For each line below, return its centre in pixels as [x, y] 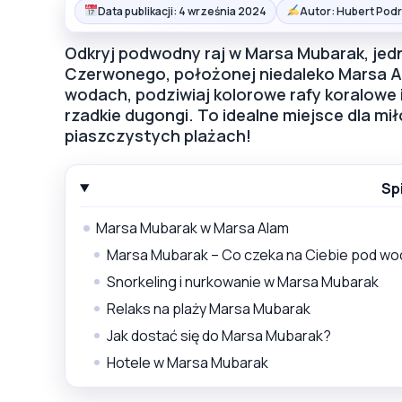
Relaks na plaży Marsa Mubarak [209, 308]
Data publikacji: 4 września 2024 [182, 11]
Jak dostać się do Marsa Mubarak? [219, 335]
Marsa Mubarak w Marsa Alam [192, 227]
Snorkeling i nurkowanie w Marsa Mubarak [243, 281]
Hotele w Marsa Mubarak [188, 362]
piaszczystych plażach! [158, 135]
